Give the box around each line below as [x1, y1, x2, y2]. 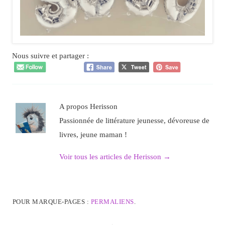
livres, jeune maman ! [59, 130, 127, 139]
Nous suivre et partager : [12, 51, 89, 60]
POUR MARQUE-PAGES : [12, 198, 91, 206]
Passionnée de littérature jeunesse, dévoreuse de [59, 116, 209, 125]
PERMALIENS [90, 198, 134, 206]
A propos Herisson [59, 102, 118, 111]
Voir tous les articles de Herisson [59, 152, 163, 161]
